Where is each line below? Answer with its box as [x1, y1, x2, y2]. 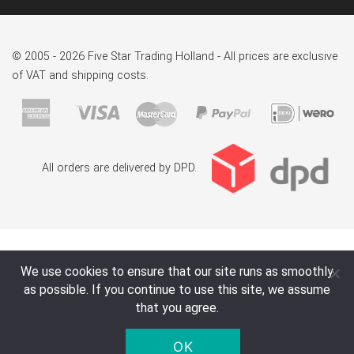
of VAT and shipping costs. [12, 69, 149, 83]
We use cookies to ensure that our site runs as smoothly [21, 264, 333, 279]
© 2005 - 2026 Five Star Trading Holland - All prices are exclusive [12, 50, 337, 64]
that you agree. [135, 300, 219, 315]
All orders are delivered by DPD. [42, 161, 200, 175]
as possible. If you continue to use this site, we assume [24, 282, 330, 297]
